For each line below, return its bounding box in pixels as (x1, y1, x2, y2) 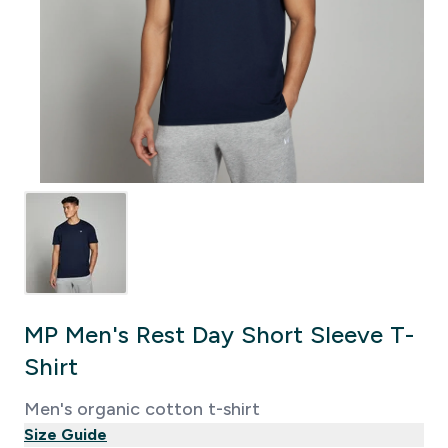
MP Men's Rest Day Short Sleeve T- (24, 321, 414, 348)
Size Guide (24, 426, 107, 443)
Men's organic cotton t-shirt (24, 399, 260, 419)
